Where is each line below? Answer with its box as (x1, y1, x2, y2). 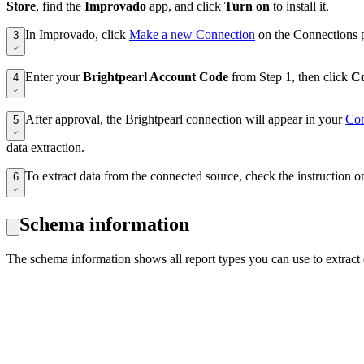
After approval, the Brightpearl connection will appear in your (25, 112, 345, 127)
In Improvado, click (25, 28, 129, 42)
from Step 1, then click (228, 70, 351, 84)
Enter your (25, 70, 83, 84)
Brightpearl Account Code (83, 70, 228, 84)
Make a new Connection (129, 28, 255, 42)
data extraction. (6, 141, 84, 155)
